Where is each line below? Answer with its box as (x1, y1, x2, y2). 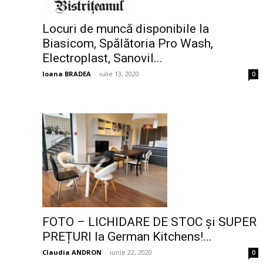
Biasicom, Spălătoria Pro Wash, (42, 36, 213, 50)
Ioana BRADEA (42, 69, 91, 78)
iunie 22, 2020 (110, 247, 152, 257)
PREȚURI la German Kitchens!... (42, 229, 212, 244)
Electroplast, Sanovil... (42, 50, 163, 65)
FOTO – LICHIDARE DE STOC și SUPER (42, 214, 257, 229)
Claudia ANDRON (42, 247, 102, 257)
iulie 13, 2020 (99, 69, 139, 78)
